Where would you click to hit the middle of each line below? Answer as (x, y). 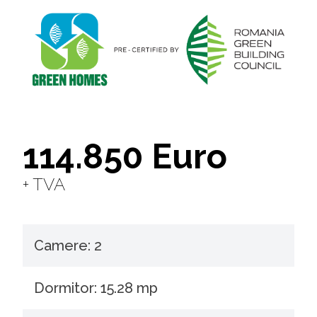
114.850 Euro (125, 157)
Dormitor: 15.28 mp (96, 288)
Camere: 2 (68, 246)
